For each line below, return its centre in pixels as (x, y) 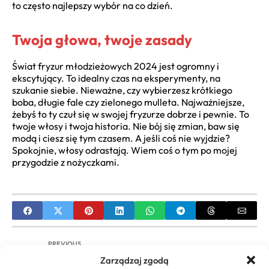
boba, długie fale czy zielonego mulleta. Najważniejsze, (128, 102)
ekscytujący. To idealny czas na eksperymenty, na (116, 78)
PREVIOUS (65, 244)
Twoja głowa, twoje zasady (102, 39)
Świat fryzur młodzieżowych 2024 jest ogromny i (116, 66)
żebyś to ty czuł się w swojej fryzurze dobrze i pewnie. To (131, 114)
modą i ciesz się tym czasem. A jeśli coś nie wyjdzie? (121, 138)
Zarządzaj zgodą (134, 260)
